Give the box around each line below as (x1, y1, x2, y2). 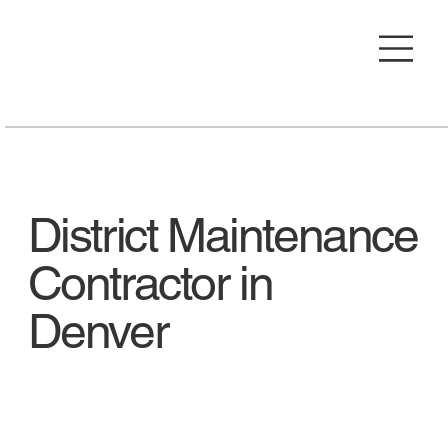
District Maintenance (27, 207, 418, 264)
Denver (27, 303, 168, 360)
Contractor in (27, 255, 273, 312)
